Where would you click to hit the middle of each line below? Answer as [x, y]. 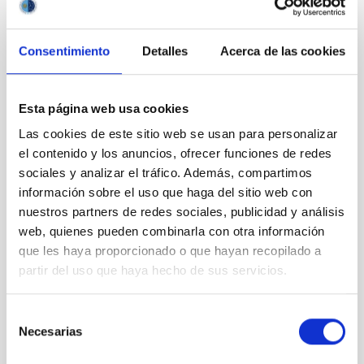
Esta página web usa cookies [104, 108]
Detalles [165, 50]
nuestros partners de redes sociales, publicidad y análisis [182, 212]
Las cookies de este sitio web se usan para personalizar [178, 134]
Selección [32, 314]
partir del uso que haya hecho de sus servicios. [153, 271]
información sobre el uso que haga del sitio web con [166, 193]
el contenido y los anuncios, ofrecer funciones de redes [175, 154]
